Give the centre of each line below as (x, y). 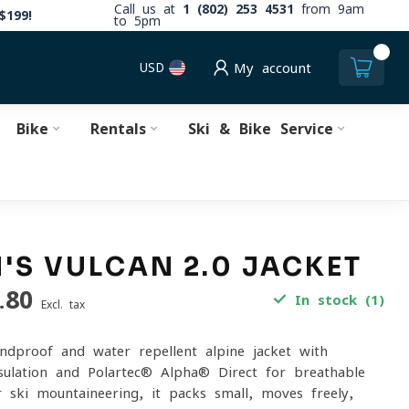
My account (273, 68)
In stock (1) (335, 300)
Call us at (148, 9)
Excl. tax (63, 304)
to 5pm (137, 21)
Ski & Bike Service (260, 129)
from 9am (329, 9)
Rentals (118, 129)
